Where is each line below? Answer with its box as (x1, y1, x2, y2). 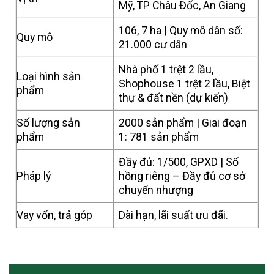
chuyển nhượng (119, 183, 194, 196)
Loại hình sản (17, 69, 81, 83)
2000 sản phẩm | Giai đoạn (119, 116, 248, 129)
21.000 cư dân (119, 37, 188, 51)
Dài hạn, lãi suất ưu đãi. (119, 208, 229, 221)
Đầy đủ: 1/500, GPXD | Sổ (119, 155, 239, 168)
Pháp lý (17, 169, 51, 182)
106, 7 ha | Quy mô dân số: (119, 23, 243, 37)
